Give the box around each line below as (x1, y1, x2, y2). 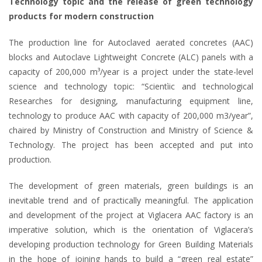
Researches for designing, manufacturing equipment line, (9, 95, 253, 106)
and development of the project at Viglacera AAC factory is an (9, 209, 253, 220)
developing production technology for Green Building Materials (9, 238, 253, 250)
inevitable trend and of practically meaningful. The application (9, 194, 253, 206)
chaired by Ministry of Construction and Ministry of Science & (9, 124, 253, 136)
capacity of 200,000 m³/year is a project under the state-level (9, 65, 253, 77)
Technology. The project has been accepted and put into (9, 139, 253, 150)
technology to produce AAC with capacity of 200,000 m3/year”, (9, 109, 253, 121)
